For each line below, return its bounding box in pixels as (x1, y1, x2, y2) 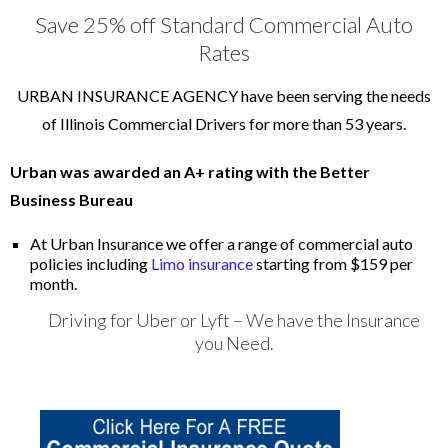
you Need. (194, 332, 274, 354)
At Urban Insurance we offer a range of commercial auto (30, 234, 413, 253)
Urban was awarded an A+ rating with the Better (10, 162, 370, 181)
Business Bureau (10, 190, 133, 209)
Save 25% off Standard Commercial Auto (35, 11, 413, 38)
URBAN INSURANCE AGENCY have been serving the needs (17, 86, 431, 105)
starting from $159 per (256, 254, 413, 273)
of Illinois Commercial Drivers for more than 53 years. (42, 114, 406, 133)
